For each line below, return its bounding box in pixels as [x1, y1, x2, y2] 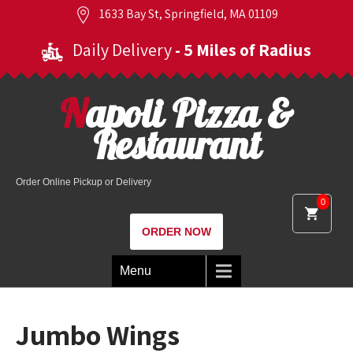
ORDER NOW [142, 225, 211, 238]
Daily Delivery [69, 39, 175, 61]
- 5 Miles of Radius [175, 39, 311, 61]
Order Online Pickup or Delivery [16, 176, 151, 188]
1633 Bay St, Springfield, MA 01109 [97, 6, 278, 22]
